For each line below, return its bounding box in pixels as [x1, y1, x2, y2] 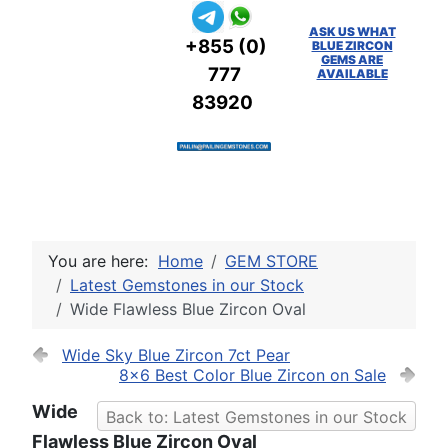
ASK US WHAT [308, 24, 396, 39]
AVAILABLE [316, 66, 388, 81]
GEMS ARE [321, 52, 383, 67]
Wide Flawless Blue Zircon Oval [70, 299, 306, 319]
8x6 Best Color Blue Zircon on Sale [119, 365, 386, 385]
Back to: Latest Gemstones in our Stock [106, 407, 407, 427]
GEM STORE [225, 251, 318, 271]
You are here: [48, 251, 158, 271]
